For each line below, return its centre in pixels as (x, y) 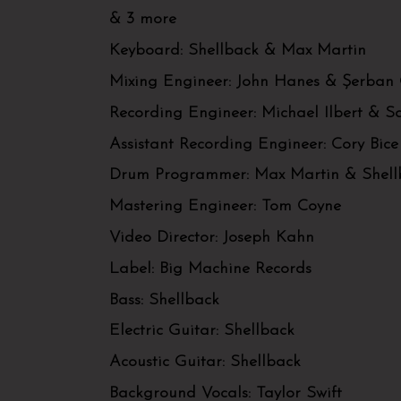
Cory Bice (365, 144)
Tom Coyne (301, 207)
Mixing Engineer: (173, 82)
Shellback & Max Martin (277, 51)
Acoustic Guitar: (170, 363)
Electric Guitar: (166, 331)
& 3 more (143, 20)
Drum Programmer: (182, 175)
